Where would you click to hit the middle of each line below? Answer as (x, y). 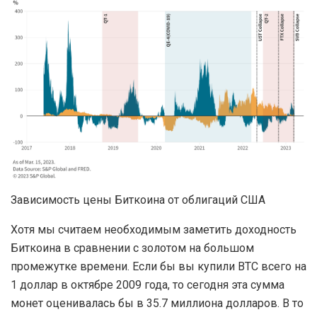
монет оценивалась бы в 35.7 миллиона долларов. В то (157, 303)
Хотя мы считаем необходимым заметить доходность (154, 229)
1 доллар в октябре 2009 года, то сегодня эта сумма (148, 284)
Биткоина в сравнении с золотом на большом (132, 248)
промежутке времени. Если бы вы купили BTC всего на (158, 266)
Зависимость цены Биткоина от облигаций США (138, 200)
